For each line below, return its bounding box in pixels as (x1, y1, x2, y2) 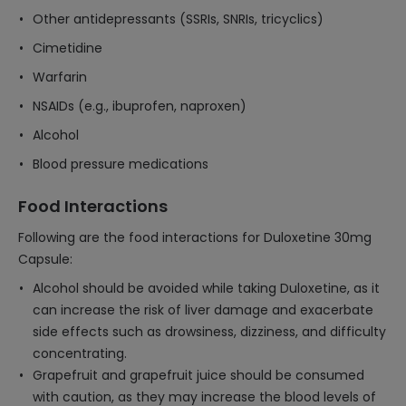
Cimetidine (33, 39, 102, 57)
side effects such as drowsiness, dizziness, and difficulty (33, 323, 386, 341)
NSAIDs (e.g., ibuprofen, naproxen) (33, 97, 246, 115)
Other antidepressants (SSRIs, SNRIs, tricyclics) (33, 10, 324, 28)
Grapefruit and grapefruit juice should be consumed (33, 366, 364, 384)
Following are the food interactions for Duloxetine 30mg (18, 228, 372, 246)
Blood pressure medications (33, 155, 208, 173)
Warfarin (33, 68, 87, 86)
